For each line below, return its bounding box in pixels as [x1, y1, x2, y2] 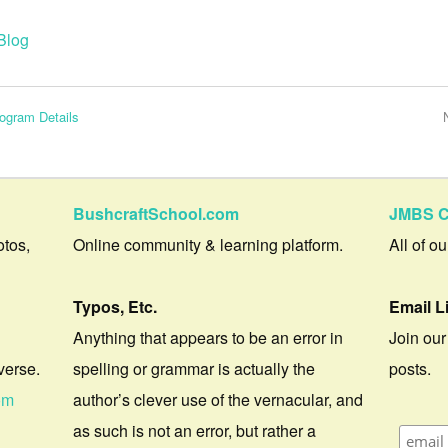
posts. [389, 357, 432, 381]
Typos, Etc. [73, 295, 158, 319]
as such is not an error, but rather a [73, 419, 317, 443]
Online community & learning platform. [73, 233, 344, 257]
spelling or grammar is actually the [73, 357, 316, 381]
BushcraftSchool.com [73, 202, 240, 226]
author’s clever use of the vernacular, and [73, 388, 364, 412]
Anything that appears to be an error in [73, 326, 344, 350]
